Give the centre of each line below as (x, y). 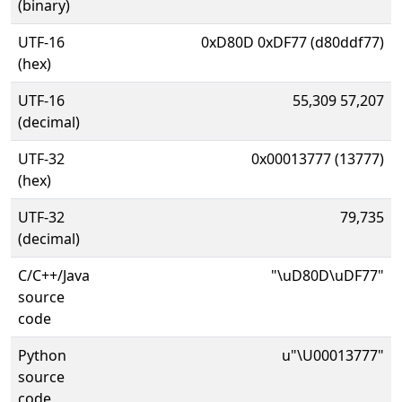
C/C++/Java (54, 275)
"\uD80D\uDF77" (328, 275)
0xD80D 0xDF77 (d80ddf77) (293, 42)
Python (42, 355)
